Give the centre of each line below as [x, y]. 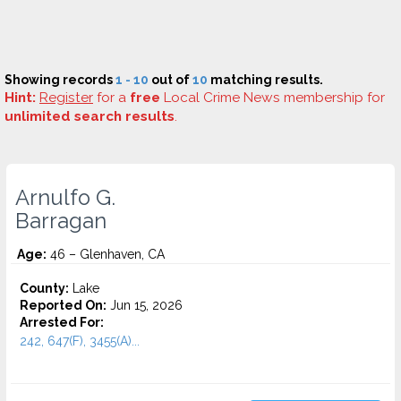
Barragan [61, 221]
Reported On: [63, 305]
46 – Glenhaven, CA [106, 254]
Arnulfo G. [65, 198]
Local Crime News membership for [273, 98]
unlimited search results [90, 116]
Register [66, 98]
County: [44, 288]
